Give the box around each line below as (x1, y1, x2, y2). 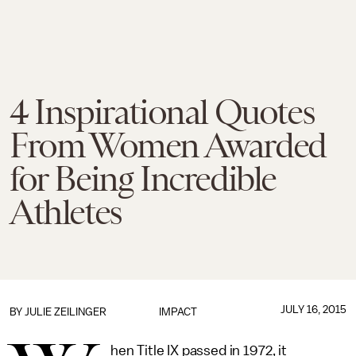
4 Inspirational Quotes (10, 92, 315, 132)
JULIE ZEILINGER (25, 306, 106, 318)
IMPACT (158, 306, 197, 318)
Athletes (10, 192, 122, 232)
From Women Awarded (10, 126, 326, 165)
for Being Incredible (10, 159, 277, 199)
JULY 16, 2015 (280, 304, 346, 315)
